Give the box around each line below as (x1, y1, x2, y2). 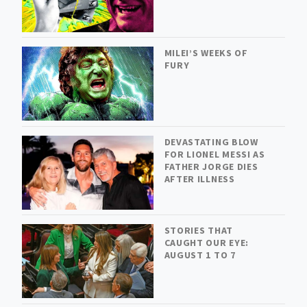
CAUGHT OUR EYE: (164, 236, 249, 249)
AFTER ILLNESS (164, 172, 235, 185)
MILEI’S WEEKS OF (164, 47, 248, 60)
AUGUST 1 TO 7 (164, 249, 236, 262)
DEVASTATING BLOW (164, 135, 258, 148)
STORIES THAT (164, 224, 233, 237)
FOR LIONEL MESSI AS (164, 147, 265, 160)
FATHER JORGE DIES (164, 160, 258, 173)
